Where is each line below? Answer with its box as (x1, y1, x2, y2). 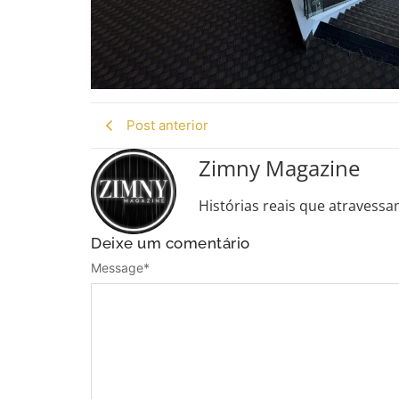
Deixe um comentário (91, 233, 250, 252)
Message (91, 260, 143, 276)
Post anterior (126, 116, 208, 134)
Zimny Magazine (199, 152, 360, 183)
